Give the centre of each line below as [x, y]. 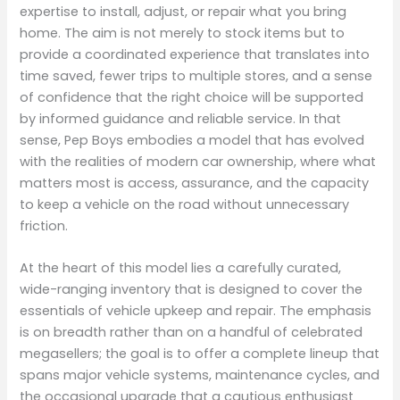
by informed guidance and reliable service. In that [181, 118]
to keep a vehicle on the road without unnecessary [185, 204]
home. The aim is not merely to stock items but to [183, 33]
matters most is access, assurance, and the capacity [195, 183]
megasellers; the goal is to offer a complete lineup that [200, 353]
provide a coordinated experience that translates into [195, 54]
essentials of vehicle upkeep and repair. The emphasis [196, 310]
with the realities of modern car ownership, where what [198, 161]
